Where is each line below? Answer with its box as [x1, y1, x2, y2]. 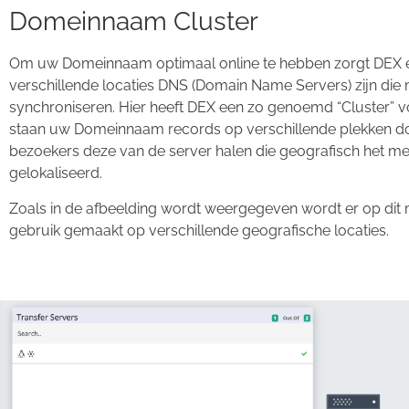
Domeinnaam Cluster [9, 6, 258, 37]
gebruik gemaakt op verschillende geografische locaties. [9, 221, 389, 239]
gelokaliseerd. [9, 164, 102, 183]
